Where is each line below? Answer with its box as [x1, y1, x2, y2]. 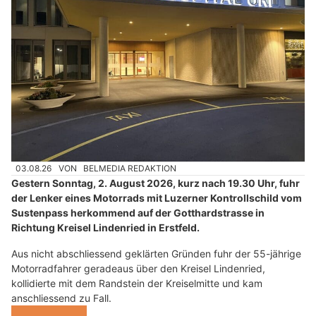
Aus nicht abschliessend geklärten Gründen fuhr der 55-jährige [11, 248, 301, 260]
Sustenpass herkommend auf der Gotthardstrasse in [11, 207, 265, 219]
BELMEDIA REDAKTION [83, 162, 177, 174]
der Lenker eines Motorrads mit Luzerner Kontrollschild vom [11, 192, 302, 205]
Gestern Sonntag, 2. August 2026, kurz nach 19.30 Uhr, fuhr [11, 177, 300, 190]
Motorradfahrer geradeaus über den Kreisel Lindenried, [11, 262, 265, 275]
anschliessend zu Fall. [11, 292, 111, 305]
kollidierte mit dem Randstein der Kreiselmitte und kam [11, 277, 262, 290]
